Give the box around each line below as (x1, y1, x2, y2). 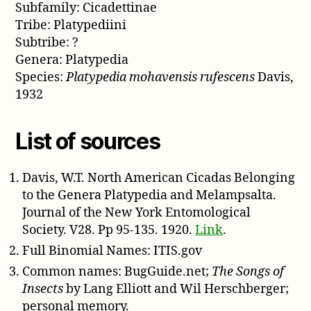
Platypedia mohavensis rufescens (66, 69, 255, 85)
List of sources (15, 127, 160, 155)
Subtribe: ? (15, 34, 79, 51)
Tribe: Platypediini (15, 17, 127, 33)
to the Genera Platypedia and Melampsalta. (22, 187, 277, 203)
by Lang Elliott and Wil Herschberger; (63, 280, 289, 297)
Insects (22, 280, 64, 297)
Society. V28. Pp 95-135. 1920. (22, 221, 196, 238)
